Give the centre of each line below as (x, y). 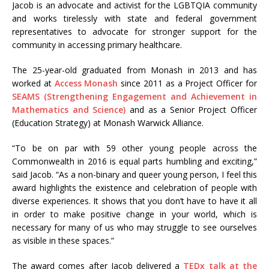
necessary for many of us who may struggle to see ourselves (134, 227)
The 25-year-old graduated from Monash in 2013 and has (134, 70)
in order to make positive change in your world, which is (134, 214)
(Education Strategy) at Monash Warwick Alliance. (108, 122)
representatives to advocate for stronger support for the (134, 31)
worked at (33, 83)
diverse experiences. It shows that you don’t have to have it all (134, 201)
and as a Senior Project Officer (191, 109)
